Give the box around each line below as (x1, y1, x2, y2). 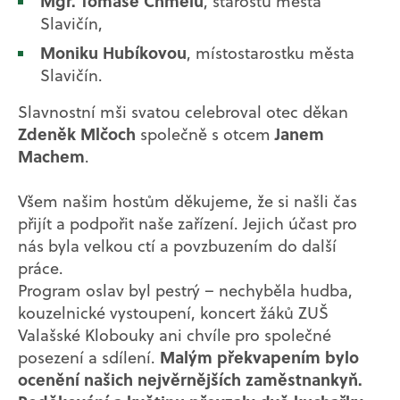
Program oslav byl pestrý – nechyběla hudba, (18, 279, 353, 303)
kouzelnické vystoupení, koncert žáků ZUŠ (18, 302, 329, 325)
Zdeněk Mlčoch (18, 122, 136, 146)
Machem (18, 145, 85, 169)
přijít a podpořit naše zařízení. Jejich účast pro (18, 212, 357, 236)
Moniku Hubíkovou (40, 40, 187, 64)
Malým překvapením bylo (160, 346, 359, 370)
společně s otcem (136, 123, 275, 146)
